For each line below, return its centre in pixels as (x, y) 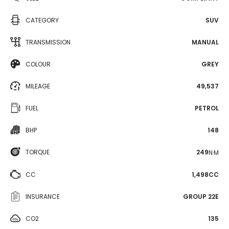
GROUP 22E (201, 196)
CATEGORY (42, 20)
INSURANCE (43, 196)
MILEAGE (38, 86)
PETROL (207, 108)
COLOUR (38, 64)
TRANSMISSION (48, 42)
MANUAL (205, 42)
